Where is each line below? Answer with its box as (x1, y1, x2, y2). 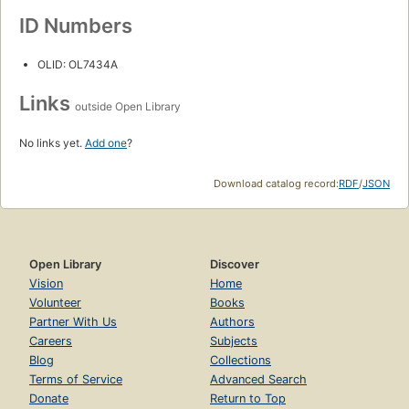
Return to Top (210, 392, 286, 406)
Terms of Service (29, 372, 122, 387)
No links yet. (19, 136, 85, 151)
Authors (210, 315, 255, 330)
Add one (85, 136, 127, 151)
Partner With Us (29, 315, 117, 330)
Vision (29, 277, 63, 291)
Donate (29, 392, 68, 406)
